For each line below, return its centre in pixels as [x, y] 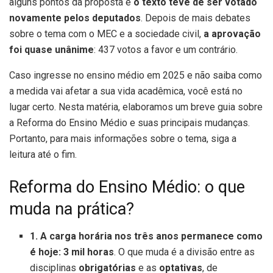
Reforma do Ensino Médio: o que [127, 187]
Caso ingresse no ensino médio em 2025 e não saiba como [136, 75]
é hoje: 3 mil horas [72, 252]
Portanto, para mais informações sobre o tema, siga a [123, 138]
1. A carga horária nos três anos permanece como [147, 236]
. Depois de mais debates [196, 18]
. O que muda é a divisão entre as [185, 252]
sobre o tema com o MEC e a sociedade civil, [106, 34]
